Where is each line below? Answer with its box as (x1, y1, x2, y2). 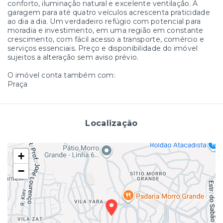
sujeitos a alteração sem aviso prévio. (7, 52, 139, 62)
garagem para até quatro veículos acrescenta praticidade (7, 7, 210, 17)
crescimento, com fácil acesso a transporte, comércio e (7, 34, 204, 44)
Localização (85, 118, 138, 128)
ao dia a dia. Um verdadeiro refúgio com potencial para (7, 16, 201, 26)
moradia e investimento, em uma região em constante (7, 25, 204, 35)
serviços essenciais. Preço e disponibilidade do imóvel (7, 43, 198, 53)
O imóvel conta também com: (7, 70, 115, 80)
